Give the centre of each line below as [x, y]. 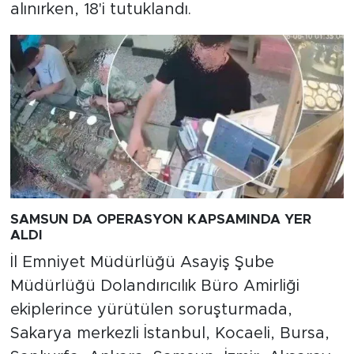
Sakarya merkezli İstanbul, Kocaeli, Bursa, [169, 333]
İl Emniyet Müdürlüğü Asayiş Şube [142, 262]
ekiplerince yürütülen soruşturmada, [151, 309]
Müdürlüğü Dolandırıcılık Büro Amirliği [154, 286]
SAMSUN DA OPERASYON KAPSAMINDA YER [160, 220]
